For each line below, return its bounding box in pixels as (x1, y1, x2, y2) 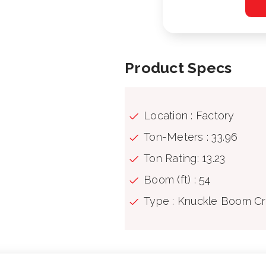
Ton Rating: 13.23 (144, 152, 226, 164)
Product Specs (125, 59, 232, 77)
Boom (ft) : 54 (144, 173, 211, 186)
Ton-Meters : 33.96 (144, 131, 238, 143)
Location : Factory (144, 109, 235, 122)
